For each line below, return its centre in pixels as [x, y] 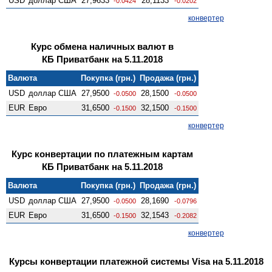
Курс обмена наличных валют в [102, 46]
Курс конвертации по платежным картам [102, 154]
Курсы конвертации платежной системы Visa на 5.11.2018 [136, 261]
